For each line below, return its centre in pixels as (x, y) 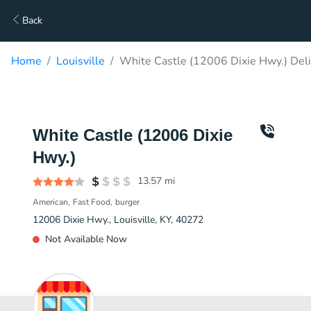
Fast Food (92, 202)
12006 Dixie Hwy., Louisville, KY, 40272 (118, 220)
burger (127, 202)
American (50, 202)
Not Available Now (86, 239)
